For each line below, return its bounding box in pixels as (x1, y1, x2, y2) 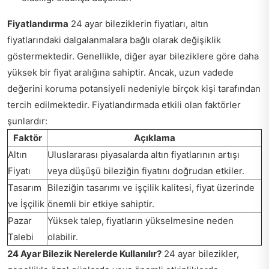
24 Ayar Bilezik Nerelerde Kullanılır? (7, 248, 162, 259)
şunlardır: (7, 115, 47, 127)
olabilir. (47, 231, 78, 243)
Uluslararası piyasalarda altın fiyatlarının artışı (47, 149, 240, 160)
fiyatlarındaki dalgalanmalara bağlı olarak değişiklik (7, 34, 221, 46)
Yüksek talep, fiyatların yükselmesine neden (47, 215, 234, 226)
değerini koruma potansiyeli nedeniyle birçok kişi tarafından (7, 83, 261, 94)
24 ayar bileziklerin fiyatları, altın (68, 18, 208, 29)
